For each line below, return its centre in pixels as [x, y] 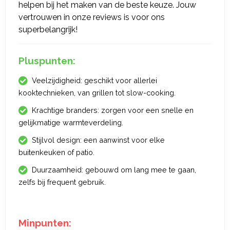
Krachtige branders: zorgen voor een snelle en [113, 110]
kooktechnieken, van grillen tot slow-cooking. [97, 93]
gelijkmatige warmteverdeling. [71, 122]
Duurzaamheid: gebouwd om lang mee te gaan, [114, 170]
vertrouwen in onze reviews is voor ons [92, 17]
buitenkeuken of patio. [56, 152]
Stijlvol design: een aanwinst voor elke [98, 140]
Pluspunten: [47, 61]
